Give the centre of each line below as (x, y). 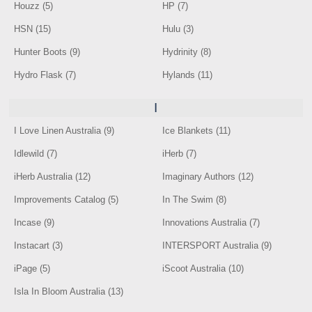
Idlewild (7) (36, 154)
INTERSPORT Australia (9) (217, 245)
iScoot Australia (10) (203, 268)
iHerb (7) (180, 154)
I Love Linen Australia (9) (64, 131)
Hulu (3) (178, 29)
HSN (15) (33, 29)
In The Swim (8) (195, 200)
